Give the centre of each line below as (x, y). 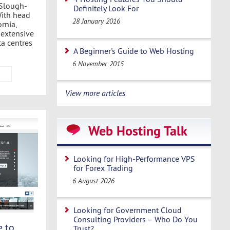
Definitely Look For (106, 8)
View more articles (95, 93)
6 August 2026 (94, 181)
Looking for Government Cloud (128, 210)
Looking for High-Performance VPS (134, 158)
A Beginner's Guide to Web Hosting (134, 51)
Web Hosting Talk (138, 131)
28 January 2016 (97, 21)
